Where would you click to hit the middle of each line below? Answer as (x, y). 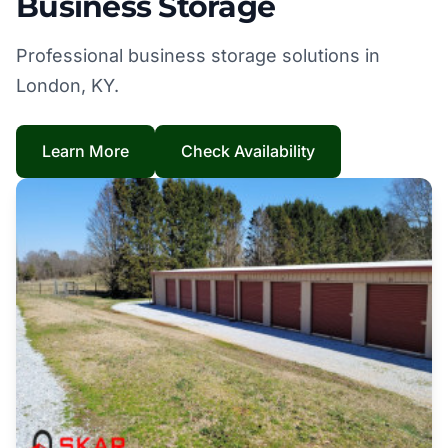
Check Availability (248, 151)
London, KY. (67, 85)
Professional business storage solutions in (198, 55)
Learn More (85, 151)
